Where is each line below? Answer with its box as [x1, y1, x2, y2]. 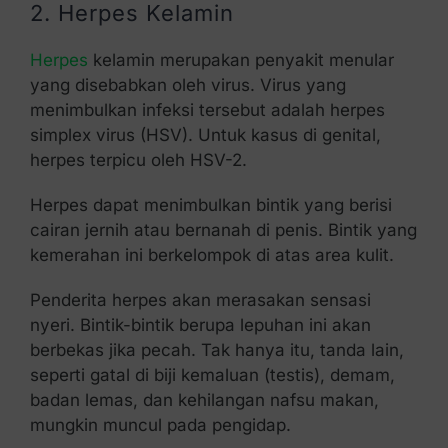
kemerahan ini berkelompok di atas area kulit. [29, 244, 399, 265]
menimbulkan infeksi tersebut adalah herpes [29, 99, 385, 120]
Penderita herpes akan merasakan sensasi [29, 289, 371, 310]
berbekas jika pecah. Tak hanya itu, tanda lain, [29, 339, 404, 360]
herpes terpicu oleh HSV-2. [29, 149, 247, 170]
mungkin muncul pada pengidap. [29, 414, 291, 435]
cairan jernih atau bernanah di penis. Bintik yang [29, 219, 417, 240]
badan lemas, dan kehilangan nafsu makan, [29, 389, 379, 410]
